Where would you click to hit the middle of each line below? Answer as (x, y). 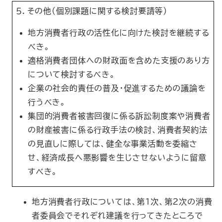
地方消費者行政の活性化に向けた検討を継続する (119, 33)
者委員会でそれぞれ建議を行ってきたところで (117, 216)
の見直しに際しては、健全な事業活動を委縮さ (113, 144)
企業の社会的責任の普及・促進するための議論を (117, 88)
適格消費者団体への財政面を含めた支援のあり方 (119, 60)
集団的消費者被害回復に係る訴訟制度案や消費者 (119, 116)
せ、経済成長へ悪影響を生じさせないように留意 (117, 158)
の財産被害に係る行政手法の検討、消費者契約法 (118, 130)
